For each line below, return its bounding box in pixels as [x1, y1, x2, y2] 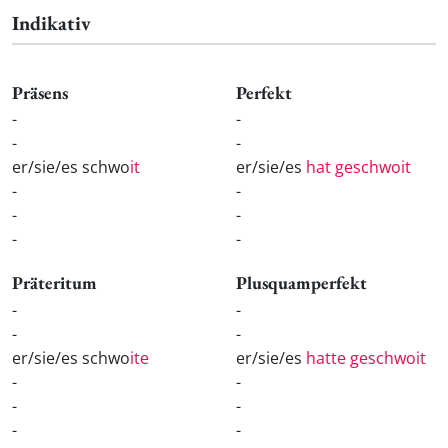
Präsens [12, 80, 68, 104]
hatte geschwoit [306, 346, 426, 369]
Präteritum [12, 271, 97, 295]
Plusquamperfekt [236, 271, 367, 295]
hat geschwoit [306, 156, 411, 179]
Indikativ [12, 9, 91, 36]
